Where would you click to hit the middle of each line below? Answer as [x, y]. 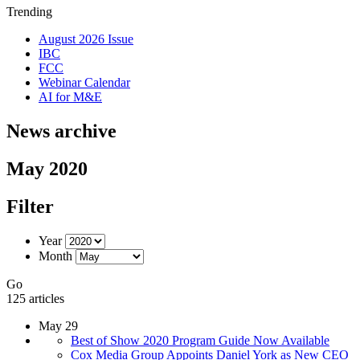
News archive [61, 131]
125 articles [35, 298]
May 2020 [47, 168]
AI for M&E [70, 97]
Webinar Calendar [84, 82]
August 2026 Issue [86, 39]
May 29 [58, 325]
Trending [29, 12]
